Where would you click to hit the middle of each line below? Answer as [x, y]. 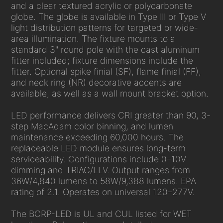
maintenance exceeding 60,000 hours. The [98, 137]
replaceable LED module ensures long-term [99, 148]
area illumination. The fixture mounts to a [93, 39]
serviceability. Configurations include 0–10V [99, 159]
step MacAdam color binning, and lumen [92, 126]
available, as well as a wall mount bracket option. [110, 93]
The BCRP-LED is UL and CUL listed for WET [102, 214]
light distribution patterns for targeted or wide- [105, 28]
